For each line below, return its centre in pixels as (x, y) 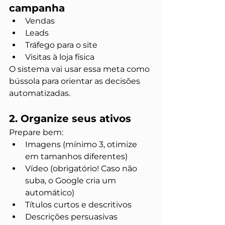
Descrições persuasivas (71, 217)
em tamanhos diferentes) (76, 156)
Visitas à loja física (60, 57)
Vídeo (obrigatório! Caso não (82, 168)
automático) (50, 193)
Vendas (40, 21)
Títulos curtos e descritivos (78, 205)
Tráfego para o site (61, 45)
